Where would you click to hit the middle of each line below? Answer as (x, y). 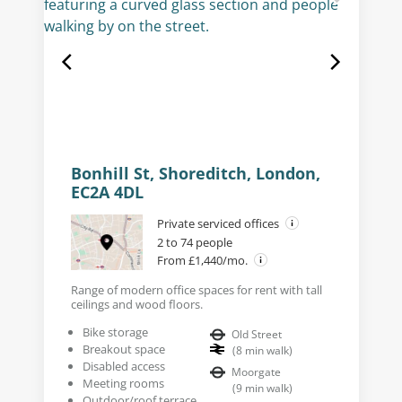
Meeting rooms (123, 383)
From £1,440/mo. (203, 260)
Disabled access (123, 366)
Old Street (257, 334)
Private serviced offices (219, 223)
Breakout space (123, 349)
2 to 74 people (194, 242)
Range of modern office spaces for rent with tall (196, 289)
